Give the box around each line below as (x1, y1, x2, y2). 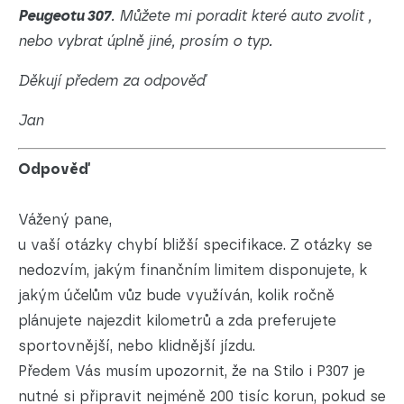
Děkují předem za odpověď (18, 72, 205, 90)
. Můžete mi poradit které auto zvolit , (111, 7, 372, 25)
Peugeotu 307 (18, 7, 111, 25)
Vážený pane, (18, 211, 112, 229)
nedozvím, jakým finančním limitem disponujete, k (18, 262, 367, 280)
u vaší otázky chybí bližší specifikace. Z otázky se (18, 236, 372, 254)
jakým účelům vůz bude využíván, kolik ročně (18, 287, 335, 305)
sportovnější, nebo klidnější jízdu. (18, 337, 255, 355)
